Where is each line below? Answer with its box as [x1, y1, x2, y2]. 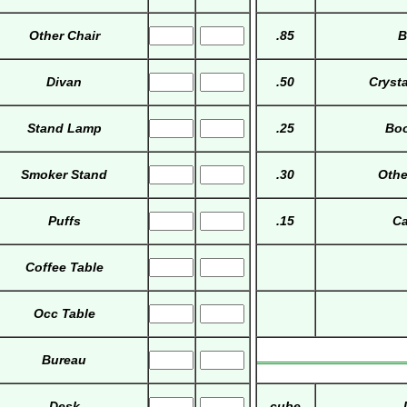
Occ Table [33, 306, 95, 322]
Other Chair [28, 28, 100, 44]
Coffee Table [25, 260, 104, 275]
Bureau [42, 352, 87, 368]
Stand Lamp [26, 121, 102, 136]
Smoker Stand [21, 167, 108, 183]
